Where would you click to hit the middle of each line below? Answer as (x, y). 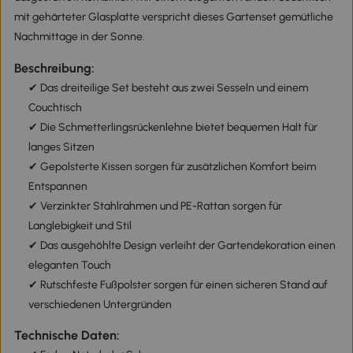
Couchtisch (55, 107)
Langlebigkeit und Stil (80, 225)
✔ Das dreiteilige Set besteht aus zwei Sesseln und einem (168, 87)
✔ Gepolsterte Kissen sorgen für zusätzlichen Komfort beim (172, 166)
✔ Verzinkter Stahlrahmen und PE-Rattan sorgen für (155, 206)
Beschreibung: (54, 68)
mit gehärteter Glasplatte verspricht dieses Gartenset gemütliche (173, 17)
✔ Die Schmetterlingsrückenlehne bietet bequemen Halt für (173, 127)
